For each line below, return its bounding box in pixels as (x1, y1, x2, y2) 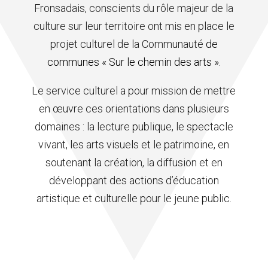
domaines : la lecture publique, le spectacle (34, 120, 233, 133)
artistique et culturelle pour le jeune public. (36, 192, 232, 205)
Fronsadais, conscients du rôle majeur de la (34, 2, 234, 15)
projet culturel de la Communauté (50, 38, 206, 51)
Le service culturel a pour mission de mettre (32, 84, 236, 98)
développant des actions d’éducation (48, 174, 219, 187)
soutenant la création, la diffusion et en (45, 156, 223, 169)
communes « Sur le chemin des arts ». (47, 56, 221, 69)
